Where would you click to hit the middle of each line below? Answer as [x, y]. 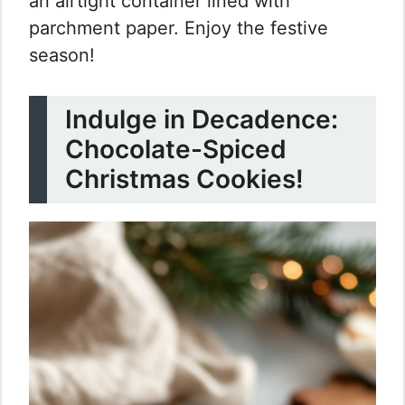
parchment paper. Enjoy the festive [179, 28]
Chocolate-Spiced [176, 150]
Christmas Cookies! [184, 179]
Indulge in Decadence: [202, 120]
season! [62, 56]
